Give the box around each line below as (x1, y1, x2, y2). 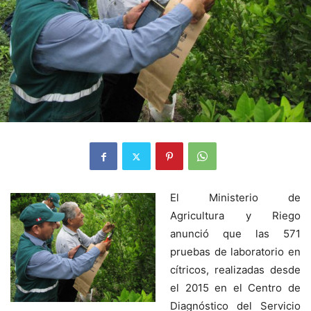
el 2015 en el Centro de (170, 281, 301, 295)
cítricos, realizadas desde (170, 263, 301, 277)
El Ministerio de (170, 191, 301, 205)
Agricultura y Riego (170, 209, 301, 223)
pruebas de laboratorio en (170, 245, 301, 259)
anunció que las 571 (170, 227, 301, 241)
